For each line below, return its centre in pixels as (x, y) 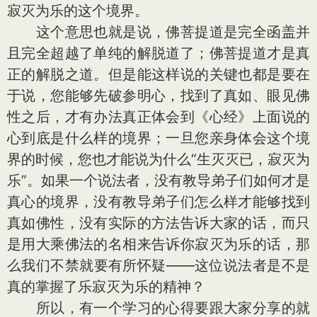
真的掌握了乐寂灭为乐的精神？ (106, 287)
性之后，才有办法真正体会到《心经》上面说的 (158, 117)
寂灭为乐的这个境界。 (78, 11)
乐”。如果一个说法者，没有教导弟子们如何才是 (158, 180)
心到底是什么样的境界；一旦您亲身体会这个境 (158, 138)
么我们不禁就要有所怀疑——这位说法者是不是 (158, 265)
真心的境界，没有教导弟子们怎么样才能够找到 (158, 202)
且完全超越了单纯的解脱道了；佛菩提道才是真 (158, 53)
